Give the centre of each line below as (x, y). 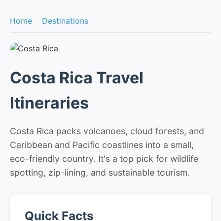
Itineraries (49, 103)
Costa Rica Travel (77, 78)
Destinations (65, 21)
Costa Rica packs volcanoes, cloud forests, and (107, 131)
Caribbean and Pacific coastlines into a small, (102, 145)
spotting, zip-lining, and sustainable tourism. (100, 173)
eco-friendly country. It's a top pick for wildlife (104, 159)
